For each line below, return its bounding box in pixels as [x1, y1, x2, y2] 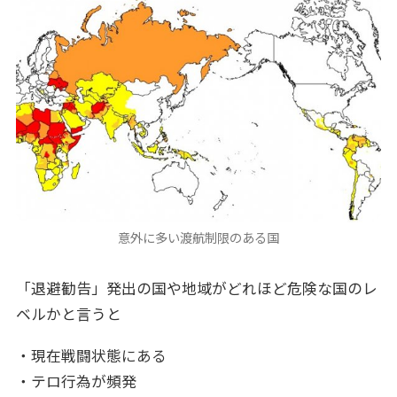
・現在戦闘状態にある [15, 346, 167, 365]
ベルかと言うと [15, 305, 121, 323]
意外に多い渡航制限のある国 [118, 231, 279, 246]
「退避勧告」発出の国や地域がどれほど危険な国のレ [15, 279, 378, 298]
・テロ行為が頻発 [15, 372, 136, 391]
